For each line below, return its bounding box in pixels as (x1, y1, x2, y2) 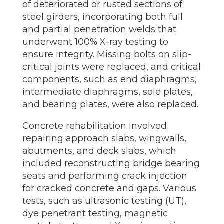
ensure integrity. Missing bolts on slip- (22, 49, 191, 60)
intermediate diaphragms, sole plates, (22, 86, 193, 97)
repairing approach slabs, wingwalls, (22, 133, 186, 144)
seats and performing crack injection (22, 170, 187, 181)
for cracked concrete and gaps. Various (22, 183, 196, 194)
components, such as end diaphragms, (22, 74, 197, 85)
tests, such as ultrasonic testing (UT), (22, 195, 186, 206)
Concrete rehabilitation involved (22, 120, 167, 131)
